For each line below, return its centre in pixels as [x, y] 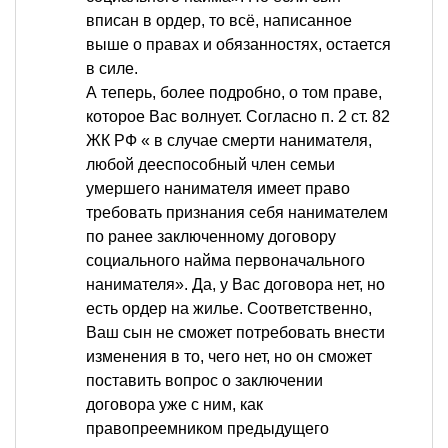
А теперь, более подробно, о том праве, [234, 93]
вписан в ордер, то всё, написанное [219, 21]
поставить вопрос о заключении [204, 381]
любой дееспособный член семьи [210, 165]
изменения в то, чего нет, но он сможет [229, 357]
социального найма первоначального [225, 261]
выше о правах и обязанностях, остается [238, 45]
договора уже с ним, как [174, 405]
